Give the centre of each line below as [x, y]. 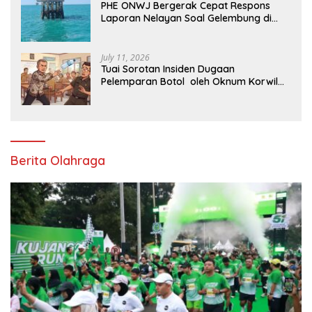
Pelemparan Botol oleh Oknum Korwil [189, 82]
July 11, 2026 [125, 58]
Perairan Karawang [147, 31]
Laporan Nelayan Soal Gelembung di [186, 18]
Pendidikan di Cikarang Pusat [169, 94]
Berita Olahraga [58, 161]
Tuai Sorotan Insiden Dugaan [168, 69]
